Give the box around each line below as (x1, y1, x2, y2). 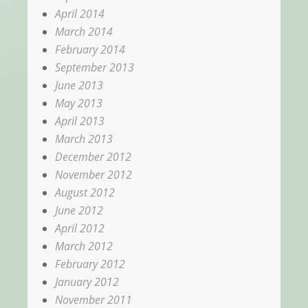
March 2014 (55, 23, 113, 39)
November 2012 (55, 166, 132, 182)
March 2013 (55, 131, 113, 146)
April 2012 (55, 220, 104, 236)
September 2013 (55, 59, 134, 75)
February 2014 (55, 41, 125, 57)
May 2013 (55, 95, 102, 111)
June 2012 (55, 202, 103, 218)
